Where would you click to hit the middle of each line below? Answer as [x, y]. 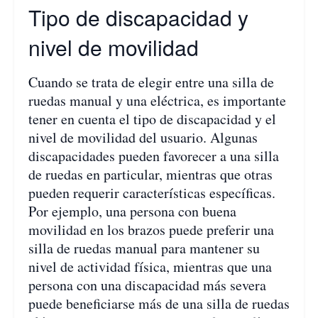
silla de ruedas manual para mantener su [144, 248]
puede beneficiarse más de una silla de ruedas [159, 303]
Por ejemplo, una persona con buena [132, 211]
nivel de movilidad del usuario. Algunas [143, 137]
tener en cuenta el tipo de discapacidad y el [152, 119]
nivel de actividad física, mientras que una [150, 266]
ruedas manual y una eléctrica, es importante [157, 100]
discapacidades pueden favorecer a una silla [154, 155]
